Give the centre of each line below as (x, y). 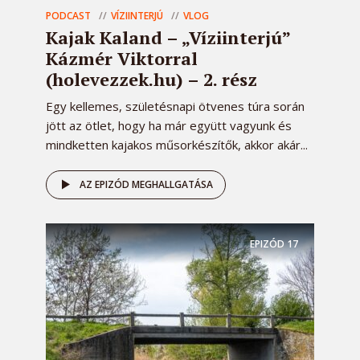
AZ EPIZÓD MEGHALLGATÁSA (146, 185)
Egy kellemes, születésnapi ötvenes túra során (175, 106)
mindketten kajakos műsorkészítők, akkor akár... (177, 145)
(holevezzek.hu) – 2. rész (151, 80)
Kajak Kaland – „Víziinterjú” (168, 38)
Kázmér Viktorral (122, 59)
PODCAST (68, 16)
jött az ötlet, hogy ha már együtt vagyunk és (169, 126)
